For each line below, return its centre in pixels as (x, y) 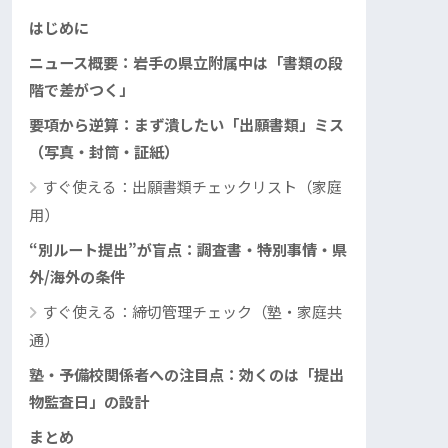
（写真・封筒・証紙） (104, 150)
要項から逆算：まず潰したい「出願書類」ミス (186, 123)
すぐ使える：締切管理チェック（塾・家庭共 (192, 310)
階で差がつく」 (81, 88)
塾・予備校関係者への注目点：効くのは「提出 (186, 373)
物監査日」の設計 (89, 400)
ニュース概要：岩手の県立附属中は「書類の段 (186, 61)
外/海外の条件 (77, 275)
